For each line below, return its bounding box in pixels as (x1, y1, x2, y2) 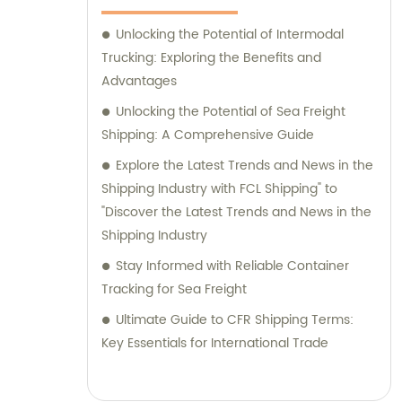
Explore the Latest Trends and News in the (116, 155, 373, 177)
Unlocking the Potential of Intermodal (116, 24, 344, 46)
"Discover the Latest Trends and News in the (101, 202, 371, 223)
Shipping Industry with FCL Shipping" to (101, 179, 325, 200)
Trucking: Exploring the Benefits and (101, 48, 321, 69)
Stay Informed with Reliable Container (116, 256, 349, 277)
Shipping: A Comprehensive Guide (101, 125, 314, 146)
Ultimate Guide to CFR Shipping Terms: (116, 310, 354, 331)
